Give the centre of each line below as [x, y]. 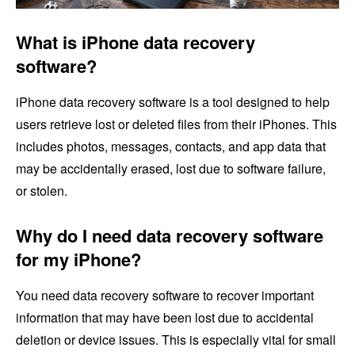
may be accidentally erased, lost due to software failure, [171, 169]
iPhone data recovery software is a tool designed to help [173, 102]
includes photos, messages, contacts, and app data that [171, 147]
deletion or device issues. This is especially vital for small [176, 340]
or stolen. [42, 191]
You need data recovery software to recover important [165, 296]
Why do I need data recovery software [170, 236]
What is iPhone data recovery [136, 42]
